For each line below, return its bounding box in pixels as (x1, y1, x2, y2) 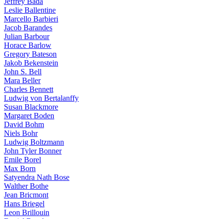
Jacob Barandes (4, 23, 52, 32)
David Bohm (4, 120, 44, 129)
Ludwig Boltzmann (4, 138, 64, 146)
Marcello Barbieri (4, 15, 58, 23)
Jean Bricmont (4, 191, 48, 199)
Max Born (4, 164, 36, 173)
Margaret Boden (4, 111, 54, 120)
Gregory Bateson (4, 50, 57, 58)
